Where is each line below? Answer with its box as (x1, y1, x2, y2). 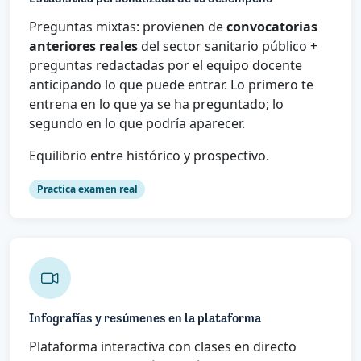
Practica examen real (36, 181, 138, 196)
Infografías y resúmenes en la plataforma (29, 312, 261, 326)
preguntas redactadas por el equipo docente (29, 56, 302, 74)
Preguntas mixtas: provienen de (29, 17, 226, 35)
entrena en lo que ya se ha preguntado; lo (29, 94, 284, 113)
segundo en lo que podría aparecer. (29, 114, 245, 132)
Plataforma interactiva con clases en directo (29, 337, 297, 355)
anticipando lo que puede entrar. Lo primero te (29, 75, 313, 93)
